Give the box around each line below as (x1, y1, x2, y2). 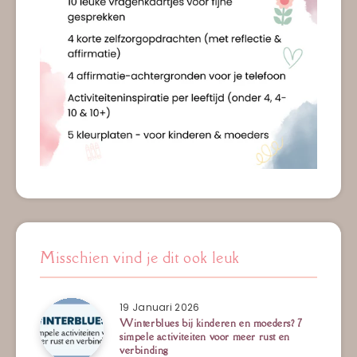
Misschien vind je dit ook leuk (40, 247, 239, 267)
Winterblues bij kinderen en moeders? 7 (120, 316, 303, 330)
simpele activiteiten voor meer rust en (120, 329, 290, 343)
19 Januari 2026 (120, 300, 200, 314)
